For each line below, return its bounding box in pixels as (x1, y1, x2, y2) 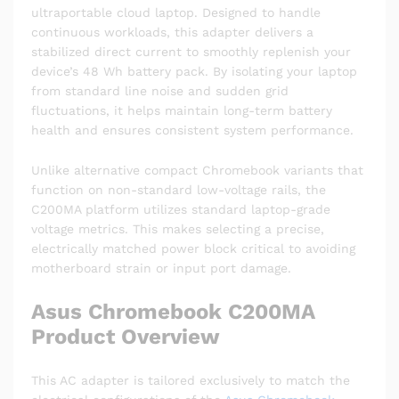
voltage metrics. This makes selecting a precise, (31, 222, 324, 237)
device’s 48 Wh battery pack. (31, 63, 208, 78)
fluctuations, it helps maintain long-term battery (31, 102, 332, 118)
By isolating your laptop (208, 63, 357, 78)
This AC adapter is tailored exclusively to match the (31, 373, 350, 388)
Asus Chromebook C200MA (31, 299, 314, 325)
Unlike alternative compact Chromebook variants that (31, 163, 363, 178)
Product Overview (31, 324, 220, 350)
